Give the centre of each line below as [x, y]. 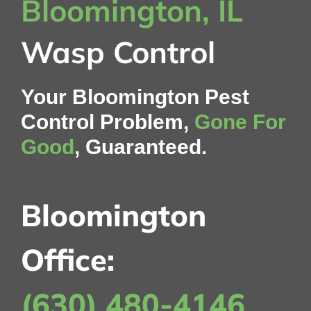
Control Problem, [107, 121]
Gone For [240, 121]
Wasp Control [118, 52]
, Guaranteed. [140, 146]
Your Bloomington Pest [135, 96]
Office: [67, 259]
